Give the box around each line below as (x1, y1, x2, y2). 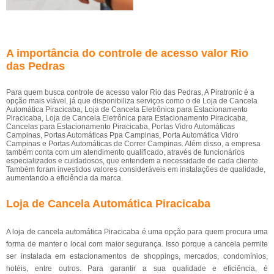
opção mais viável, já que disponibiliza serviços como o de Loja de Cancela (6, 97, 257, 105)
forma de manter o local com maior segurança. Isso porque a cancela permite (6, 240, 268, 248)
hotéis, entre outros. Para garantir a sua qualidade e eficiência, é (6, 264, 268, 273)
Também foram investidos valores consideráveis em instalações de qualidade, (6, 165, 265, 174)
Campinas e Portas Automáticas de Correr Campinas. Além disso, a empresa (6, 139, 261, 148)
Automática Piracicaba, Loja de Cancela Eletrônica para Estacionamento (6, 105, 248, 114)
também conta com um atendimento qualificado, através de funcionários (6, 148, 245, 157)
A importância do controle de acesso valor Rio (6, 47, 248, 59)
